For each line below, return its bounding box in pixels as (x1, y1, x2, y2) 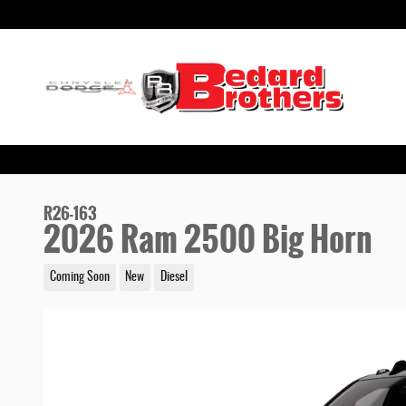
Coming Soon (49, 270, 110, 284)
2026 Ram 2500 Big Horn (43, 215, 372, 265)
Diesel (159, 270, 188, 284)
